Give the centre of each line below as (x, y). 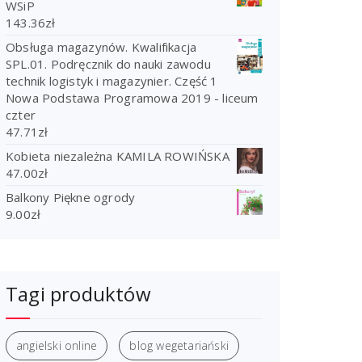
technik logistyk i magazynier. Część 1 (112, 80)
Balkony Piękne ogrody (71, 197)
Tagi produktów (78, 293)
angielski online (57, 345)
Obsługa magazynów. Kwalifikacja (101, 46)
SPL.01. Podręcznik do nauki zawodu (108, 63)
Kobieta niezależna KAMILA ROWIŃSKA (118, 156)
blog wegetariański (179, 345)
